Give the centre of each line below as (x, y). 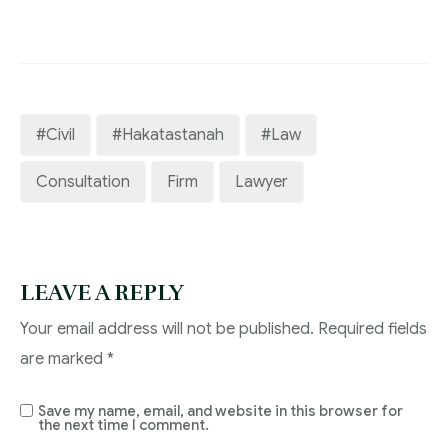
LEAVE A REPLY (102, 292)
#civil (55, 134)
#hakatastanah (168, 134)
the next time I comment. (123, 424)
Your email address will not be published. (167, 328)
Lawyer (261, 181)
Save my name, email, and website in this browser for (220, 410)
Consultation (83, 181)
